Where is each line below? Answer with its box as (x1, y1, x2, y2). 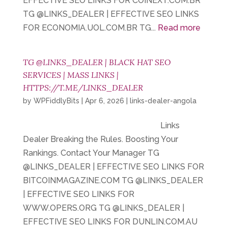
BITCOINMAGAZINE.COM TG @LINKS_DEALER (22, 176, 203, 185)
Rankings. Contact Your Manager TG (22, 148, 159, 158)
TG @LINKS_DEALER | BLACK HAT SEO (22, 57, 171, 67)
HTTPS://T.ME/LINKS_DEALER (22, 82, 143, 93)
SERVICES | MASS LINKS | (22, 70, 119, 80)
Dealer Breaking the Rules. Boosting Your (22, 134, 178, 144)
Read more (157, 23, 201, 33)
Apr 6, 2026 (84, 97, 124, 105)
